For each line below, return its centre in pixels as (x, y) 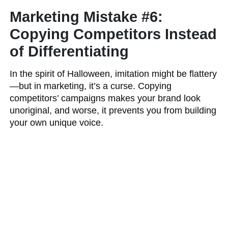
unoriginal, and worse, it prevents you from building (113, 110)
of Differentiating (69, 51)
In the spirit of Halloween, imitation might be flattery (113, 74)
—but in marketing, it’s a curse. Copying (91, 86)
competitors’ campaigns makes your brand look (105, 98)
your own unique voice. (57, 123)
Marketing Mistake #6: (87, 17)
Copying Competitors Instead (113, 34)
